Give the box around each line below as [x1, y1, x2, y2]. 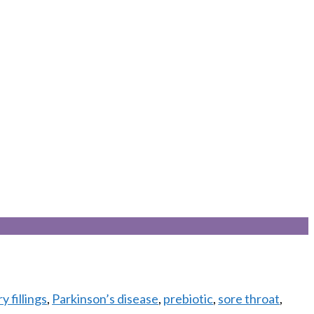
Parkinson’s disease [52, 290, 159, 306]
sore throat [218, 290, 280, 306]
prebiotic [163, 290, 214, 306]
